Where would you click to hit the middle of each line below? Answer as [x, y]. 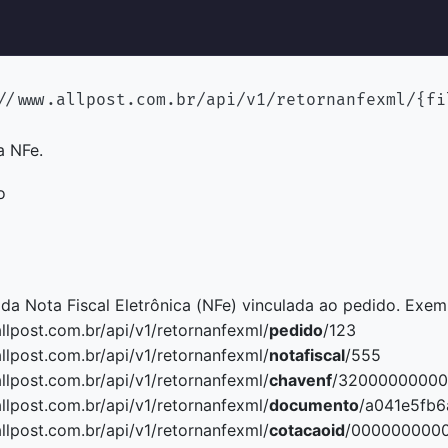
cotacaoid [307, 430]
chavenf [300, 380]
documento [314, 405]
